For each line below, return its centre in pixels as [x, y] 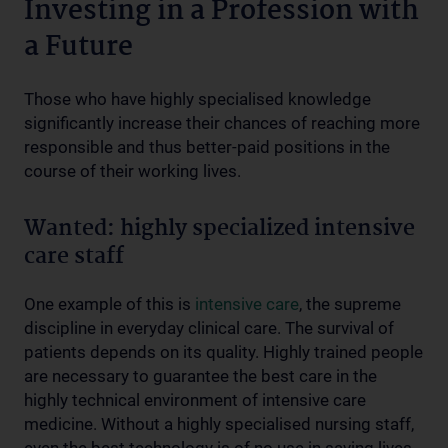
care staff [74, 257]
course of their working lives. [132, 171]
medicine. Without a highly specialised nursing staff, [219, 424]
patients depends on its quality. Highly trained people [223, 352]
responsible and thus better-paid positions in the [207, 147]
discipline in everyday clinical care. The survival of [209, 328]
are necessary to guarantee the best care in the [200, 376]
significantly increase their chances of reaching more [222, 123]
